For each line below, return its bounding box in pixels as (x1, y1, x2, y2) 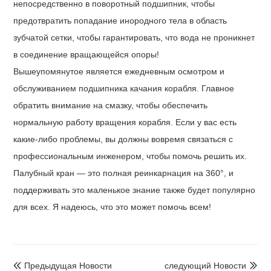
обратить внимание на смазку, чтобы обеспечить (13, 100, 208, 110)
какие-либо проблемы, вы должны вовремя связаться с (13, 134, 233, 144)
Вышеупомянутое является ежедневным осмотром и (13, 66, 225, 76)
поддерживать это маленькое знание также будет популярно (13, 184, 256, 195)
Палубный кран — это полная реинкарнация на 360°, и (13, 168, 234, 178)
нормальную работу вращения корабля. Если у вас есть (13, 117, 237, 127)
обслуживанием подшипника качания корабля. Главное (13, 83, 235, 93)
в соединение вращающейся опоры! (13, 49, 160, 59)
